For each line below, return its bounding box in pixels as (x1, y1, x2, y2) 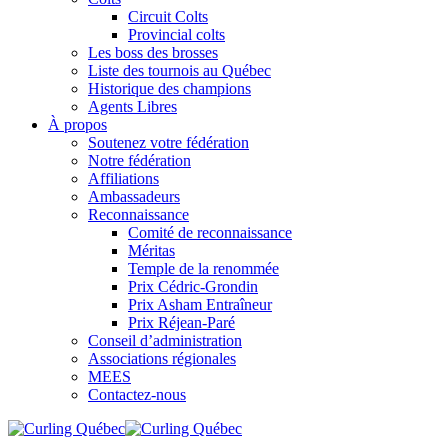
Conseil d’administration (88, 332, 242, 349)
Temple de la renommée (128, 260, 279, 277)
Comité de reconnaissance (128, 224, 292, 241)
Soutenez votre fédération (88, 134, 249, 151)
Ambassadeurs (88, 188, 180, 205)
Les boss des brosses (88, 44, 218, 61)
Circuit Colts (128, 8, 208, 25)
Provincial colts (128, 26, 225, 43)
